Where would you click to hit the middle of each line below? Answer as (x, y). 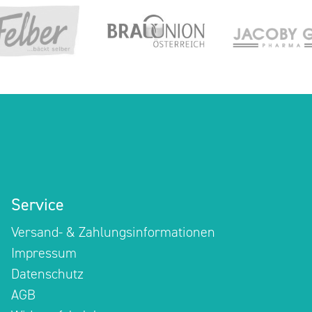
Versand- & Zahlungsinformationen (113, 232)
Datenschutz (47, 273)
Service (37, 204)
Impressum (44, 252)
